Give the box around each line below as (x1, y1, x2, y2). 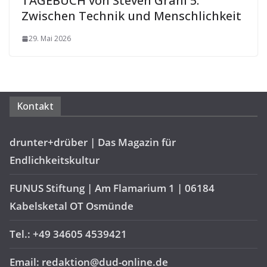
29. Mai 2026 (29, 33, 71, 44)
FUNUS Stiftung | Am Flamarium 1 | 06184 (10, 181, 215, 195)
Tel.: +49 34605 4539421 (10, 227, 127, 241)
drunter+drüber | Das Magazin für (10, 135, 176, 149)
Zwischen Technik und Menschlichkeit (21, 8, 241, 24)
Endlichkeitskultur (10, 153, 100, 167)
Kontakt (17, 100, 54, 113)
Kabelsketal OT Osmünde (10, 199, 133, 213)
